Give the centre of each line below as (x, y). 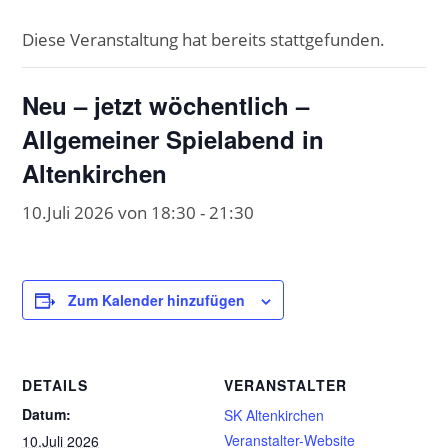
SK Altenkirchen (274, 415)
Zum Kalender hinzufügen (157, 300)
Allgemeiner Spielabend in (173, 139)
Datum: (47, 414)
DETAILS (55, 385)
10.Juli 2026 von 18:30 (109, 212)
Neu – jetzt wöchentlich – (166, 105)
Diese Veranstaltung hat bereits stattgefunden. (204, 39)
